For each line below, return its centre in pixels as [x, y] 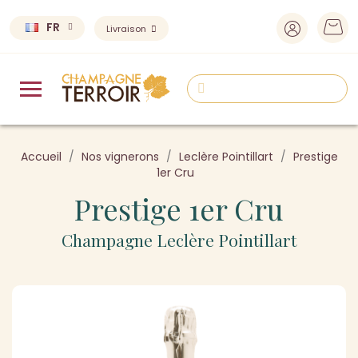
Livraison [127, 29]
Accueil [41, 156]
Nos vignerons [120, 156]
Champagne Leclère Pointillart [179, 239]
